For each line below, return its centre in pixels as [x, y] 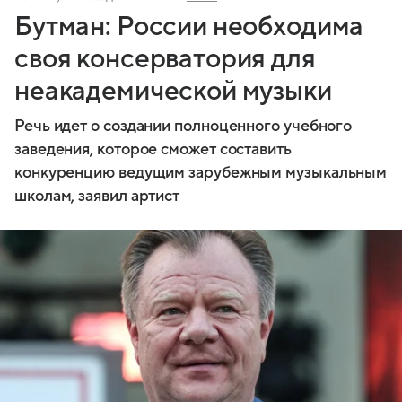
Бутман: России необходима [189, 26]
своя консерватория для [165, 58]
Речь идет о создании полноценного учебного [184, 126]
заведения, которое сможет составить [153, 149]
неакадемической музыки [173, 91]
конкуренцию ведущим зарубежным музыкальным [201, 172]
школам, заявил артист [97, 196]
